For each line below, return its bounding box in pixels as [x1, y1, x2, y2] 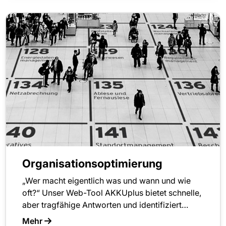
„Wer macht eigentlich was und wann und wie [22, 175, 191, 186]
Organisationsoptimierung [22, 156, 162, 170]
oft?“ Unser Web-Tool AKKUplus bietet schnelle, [22, 187, 201, 198]
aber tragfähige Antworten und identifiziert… [22, 199, 188, 210]
